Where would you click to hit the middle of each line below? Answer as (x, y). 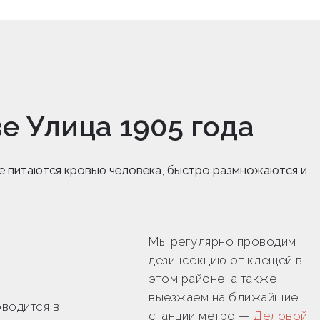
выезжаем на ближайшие (224, 297)
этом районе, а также (212, 278)
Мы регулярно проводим (222, 241)
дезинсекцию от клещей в (226, 260)
